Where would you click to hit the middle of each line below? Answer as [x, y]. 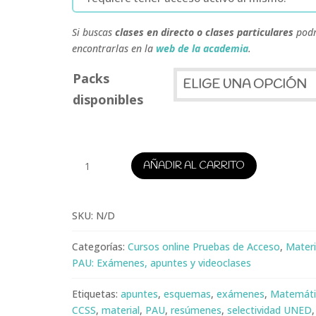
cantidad [97, 202]
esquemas [187, 294]
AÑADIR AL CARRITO [194, 165]
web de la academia [202, 49]
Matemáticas [110, 153]
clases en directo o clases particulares [204, 32]
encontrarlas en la [114, 49]
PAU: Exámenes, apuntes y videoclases [161, 263]
